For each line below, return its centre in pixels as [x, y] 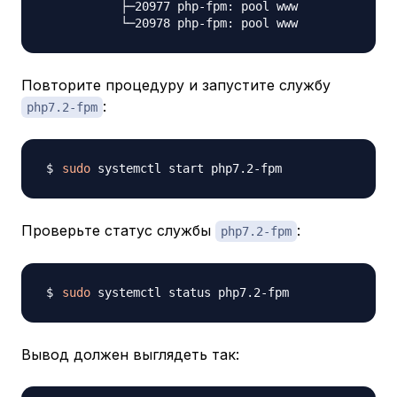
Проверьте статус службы [118, 231]
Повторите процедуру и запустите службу [176, 86]
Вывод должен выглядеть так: [130, 355]
